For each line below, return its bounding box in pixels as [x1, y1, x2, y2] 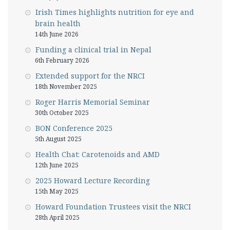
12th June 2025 [35, 160, 79, 169]
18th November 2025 [35, 82, 97, 91]
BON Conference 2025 [35, 123, 112, 133]
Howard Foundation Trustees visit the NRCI [35, 201, 191, 212]
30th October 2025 [35, 108, 89, 117]
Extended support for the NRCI [35, 70, 145, 81]
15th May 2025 [35, 186, 79, 196]
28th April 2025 [35, 213, 80, 222]
